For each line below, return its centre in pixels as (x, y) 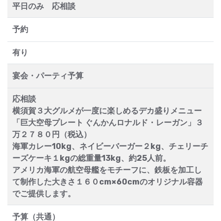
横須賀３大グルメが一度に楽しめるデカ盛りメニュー (107, 110)
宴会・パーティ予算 (48, 75)
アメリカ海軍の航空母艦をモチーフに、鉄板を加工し (107, 170)
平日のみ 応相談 (44, 6)
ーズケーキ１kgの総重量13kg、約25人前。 (92, 158)
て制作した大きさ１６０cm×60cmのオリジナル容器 (108, 182)
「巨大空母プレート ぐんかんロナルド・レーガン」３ (108, 122)
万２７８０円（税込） (52, 134)
